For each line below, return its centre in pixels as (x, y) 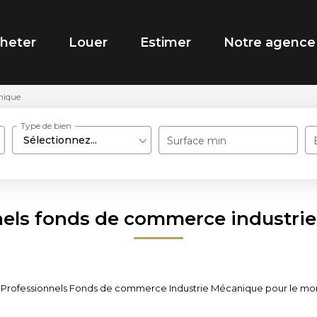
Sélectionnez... (60, 140)
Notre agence (270, 42)
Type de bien (46, 126)
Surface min (197, 141)
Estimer (166, 42)
